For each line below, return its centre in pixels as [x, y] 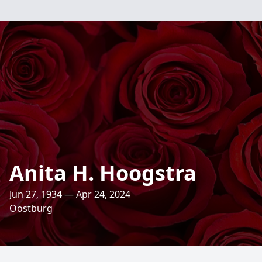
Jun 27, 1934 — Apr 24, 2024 [70, 194]
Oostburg [31, 208]
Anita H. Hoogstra [103, 173]
